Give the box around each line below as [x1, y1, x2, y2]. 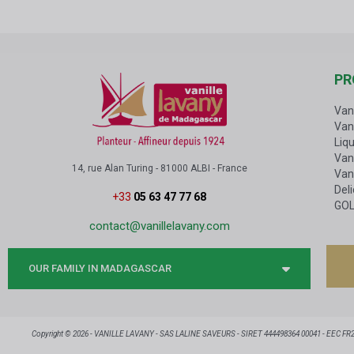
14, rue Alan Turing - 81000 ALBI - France [71, 162, 247, 174]
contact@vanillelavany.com [88, 218, 230, 233]
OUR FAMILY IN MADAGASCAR [28, 262, 171, 274]
